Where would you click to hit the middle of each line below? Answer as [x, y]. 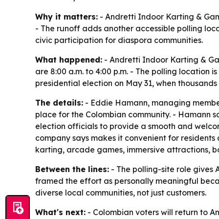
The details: [59, 103]
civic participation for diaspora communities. [119, 40]
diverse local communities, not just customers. [121, 193]
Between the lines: [72, 169]
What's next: [60, 212]
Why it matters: [66, 17]
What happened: [69, 60]
